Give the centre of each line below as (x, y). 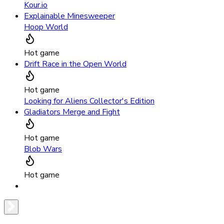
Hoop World (46, 27)
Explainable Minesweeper (69, 16)
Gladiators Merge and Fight (72, 112)
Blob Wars (43, 149)
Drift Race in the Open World (75, 64)
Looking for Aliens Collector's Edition (89, 101)
